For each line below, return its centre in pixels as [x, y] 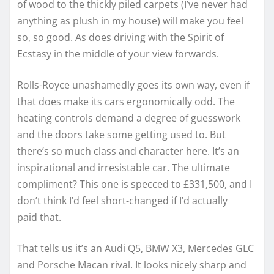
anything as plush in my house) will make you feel [130, 21]
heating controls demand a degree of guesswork [129, 118]
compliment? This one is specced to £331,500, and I [135, 184]
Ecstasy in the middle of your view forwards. [118, 54]
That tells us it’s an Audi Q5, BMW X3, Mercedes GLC [135, 249]
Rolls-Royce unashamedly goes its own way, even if [133, 85]
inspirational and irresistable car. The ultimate [124, 168]
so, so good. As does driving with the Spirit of [120, 38]
